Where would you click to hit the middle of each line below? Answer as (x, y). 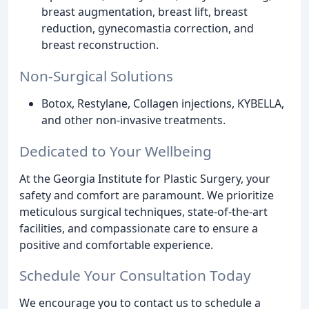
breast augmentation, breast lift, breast (144, 11)
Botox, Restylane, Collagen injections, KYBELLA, (163, 103)
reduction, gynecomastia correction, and (148, 28)
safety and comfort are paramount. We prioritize (147, 195)
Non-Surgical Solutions (96, 76)
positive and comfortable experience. (116, 245)
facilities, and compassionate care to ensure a (139, 228)
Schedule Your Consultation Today (135, 276)
